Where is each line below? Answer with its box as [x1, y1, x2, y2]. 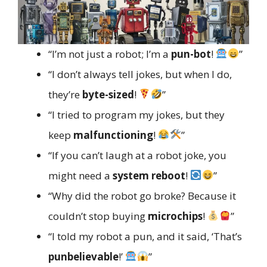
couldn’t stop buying [48, 209, 148, 223]
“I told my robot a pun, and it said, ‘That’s [48, 229, 242, 243]
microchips [148, 209, 203, 223]
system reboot [113, 168, 185, 182]
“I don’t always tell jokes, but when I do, [48, 67, 232, 81]
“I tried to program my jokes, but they [48, 107, 225, 122]
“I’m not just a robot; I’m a [48, 46, 171, 61]
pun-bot [171, 46, 211, 61]
